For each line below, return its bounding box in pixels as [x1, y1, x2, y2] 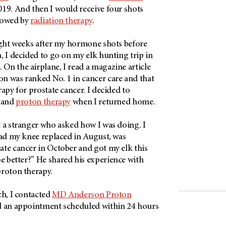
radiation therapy [30, 17, 92, 26]
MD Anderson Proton [52, 191, 132, 200]
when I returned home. [71, 98, 155, 107]
